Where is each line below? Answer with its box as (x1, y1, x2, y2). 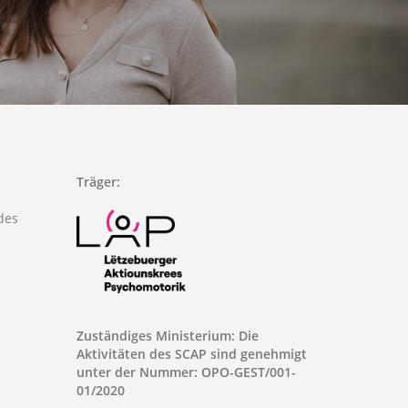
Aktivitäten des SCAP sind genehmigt (76, 345, 308, 362)
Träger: (76, 173, 121, 191)
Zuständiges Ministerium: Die (76, 327, 260, 344)
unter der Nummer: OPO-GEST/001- (76, 363, 297, 381)
